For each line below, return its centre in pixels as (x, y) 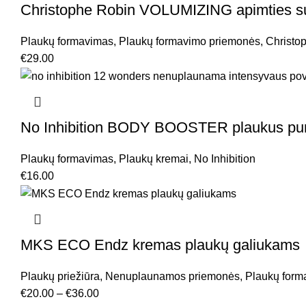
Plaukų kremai (154, 159)
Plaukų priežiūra (60, 277)
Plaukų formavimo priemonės (190, 41)
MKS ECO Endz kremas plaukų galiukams (160, 245)
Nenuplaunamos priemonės (172, 277)
